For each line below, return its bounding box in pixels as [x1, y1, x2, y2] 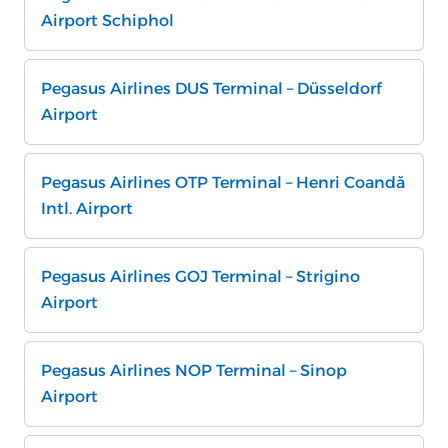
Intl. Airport [41, 199, 133, 218]
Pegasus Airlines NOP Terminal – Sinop [41, 361, 347, 380]
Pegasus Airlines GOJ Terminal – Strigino [41, 267, 360, 286]
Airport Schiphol [41, 11, 174, 30]
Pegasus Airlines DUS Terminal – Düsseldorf [41, 79, 382, 98]
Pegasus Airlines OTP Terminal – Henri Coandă [41, 173, 405, 192]
